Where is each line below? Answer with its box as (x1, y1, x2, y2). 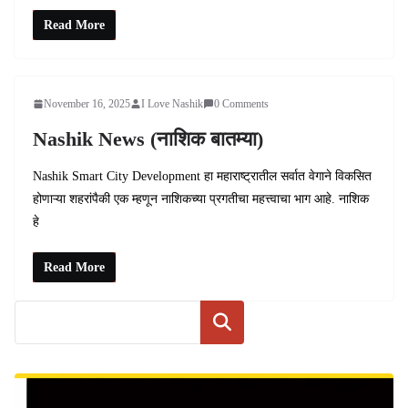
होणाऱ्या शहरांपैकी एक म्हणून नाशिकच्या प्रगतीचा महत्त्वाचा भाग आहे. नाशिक (33, 191, 369, 206)
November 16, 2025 (44, 97, 130, 110)
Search (200, 313, 244, 330)
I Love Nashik (141, 97, 203, 110)
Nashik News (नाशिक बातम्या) (33, 127, 263, 150)
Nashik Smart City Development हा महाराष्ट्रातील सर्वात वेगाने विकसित (33, 168, 372, 183)
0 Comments (214, 97, 269, 110)
